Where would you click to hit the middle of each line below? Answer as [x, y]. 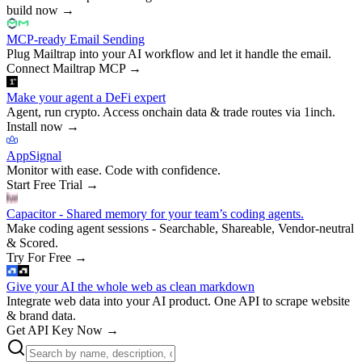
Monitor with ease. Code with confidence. [114, 170]
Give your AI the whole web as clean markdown [130, 286]
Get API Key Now [55, 330]
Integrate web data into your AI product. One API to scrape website [178, 301]
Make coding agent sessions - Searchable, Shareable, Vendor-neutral [180, 228]
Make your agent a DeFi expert [86, 97]
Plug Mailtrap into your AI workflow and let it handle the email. [169, 53]
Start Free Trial [44, 184]
